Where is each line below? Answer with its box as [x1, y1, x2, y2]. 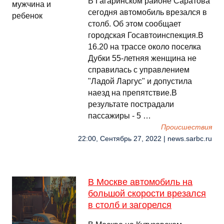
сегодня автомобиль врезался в [88, 8, 207, 16]
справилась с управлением [88, 65, 189, 74]
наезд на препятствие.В [88, 88, 177, 97]
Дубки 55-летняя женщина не [88, 54, 196, 62]
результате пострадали [88, 100, 174, 108]
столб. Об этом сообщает [88, 19, 181, 28]
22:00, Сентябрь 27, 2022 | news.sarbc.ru [78, 135, 212, 142]
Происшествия [161, 123, 212, 131]
